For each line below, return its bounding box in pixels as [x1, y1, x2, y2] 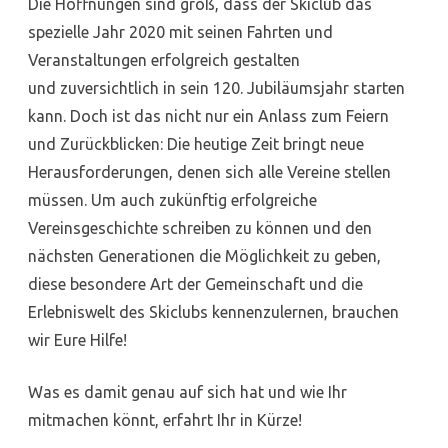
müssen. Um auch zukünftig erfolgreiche [28, 191, 317, 210]
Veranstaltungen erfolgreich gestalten [28, 51, 300, 70]
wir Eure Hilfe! [28, 331, 127, 350]
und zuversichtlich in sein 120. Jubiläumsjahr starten [28, 79, 405, 98]
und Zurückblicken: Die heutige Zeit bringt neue [28, 135, 364, 154]
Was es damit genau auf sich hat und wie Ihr [28, 383, 347, 402]
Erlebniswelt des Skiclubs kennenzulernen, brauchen [28, 303, 399, 322]
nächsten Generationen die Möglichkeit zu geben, [28, 247, 381, 266]
